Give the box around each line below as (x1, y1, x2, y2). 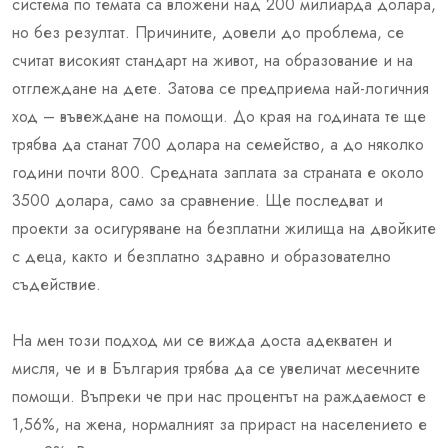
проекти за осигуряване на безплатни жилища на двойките (12, 216, 436, 240)
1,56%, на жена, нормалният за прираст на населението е (12, 412, 427, 436)
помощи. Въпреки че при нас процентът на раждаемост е (12, 384, 426, 408)
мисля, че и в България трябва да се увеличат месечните (12, 356, 420, 380)
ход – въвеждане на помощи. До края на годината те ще (12, 104, 426, 128)
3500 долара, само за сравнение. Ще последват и (12, 188, 383, 212)
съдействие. (12, 272, 101, 296)
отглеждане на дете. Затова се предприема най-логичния (12, 76, 429, 100)
